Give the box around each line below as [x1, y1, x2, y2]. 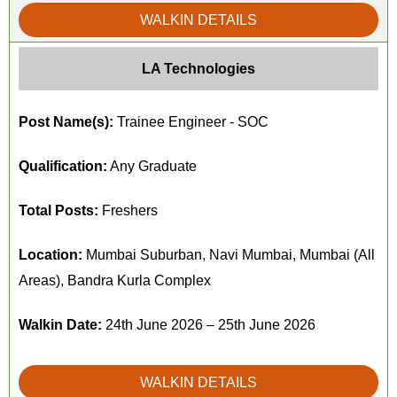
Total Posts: [19, 203, 98, 218]
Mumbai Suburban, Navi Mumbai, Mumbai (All [82, 247, 375, 262]
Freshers [98, 203, 158, 218]
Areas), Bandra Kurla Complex [19, 273, 211, 288]
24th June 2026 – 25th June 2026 [102, 317, 315, 332]
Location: [19, 247, 82, 262]
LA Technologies [142, 61, 255, 76]
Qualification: [19, 159, 107, 174]
